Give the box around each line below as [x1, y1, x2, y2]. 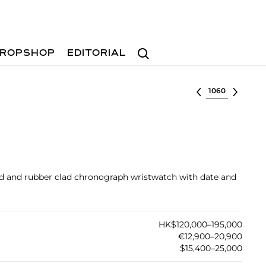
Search [132, 42, 163, 53]
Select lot [205, 84, 246, 95]
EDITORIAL [67, 49, 127, 58]
